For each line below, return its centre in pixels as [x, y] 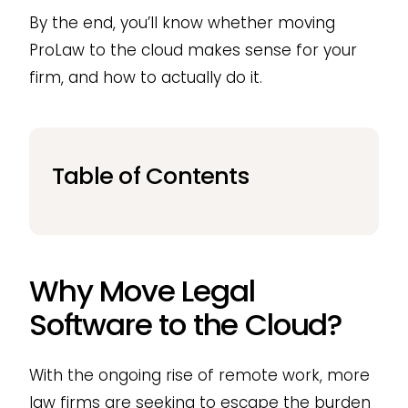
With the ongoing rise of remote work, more [199, 375]
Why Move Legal [142, 291]
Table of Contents [150, 176]
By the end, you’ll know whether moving [182, 23]
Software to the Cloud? [185, 324]
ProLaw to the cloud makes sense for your [193, 51]
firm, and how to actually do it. [145, 78]
